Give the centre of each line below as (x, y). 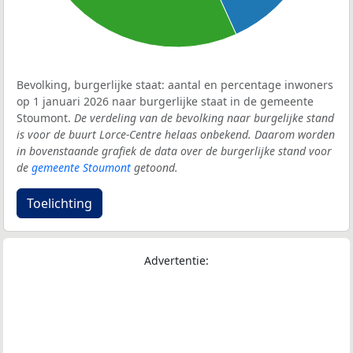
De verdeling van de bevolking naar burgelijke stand (204, 118)
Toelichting (59, 204)
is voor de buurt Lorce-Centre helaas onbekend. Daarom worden (176, 135)
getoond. (154, 168)
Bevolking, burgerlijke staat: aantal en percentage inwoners (175, 85)
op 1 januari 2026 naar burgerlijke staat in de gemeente (165, 102)
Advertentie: (176, 261)
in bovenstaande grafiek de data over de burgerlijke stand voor (174, 151)
